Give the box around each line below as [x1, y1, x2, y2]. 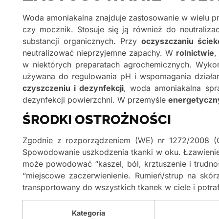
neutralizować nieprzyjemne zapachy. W [22, 47, 176, 58]
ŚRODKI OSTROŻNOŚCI [22, 111, 171, 127]
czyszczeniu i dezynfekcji [22, 83, 124, 93]
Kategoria [72, 209, 105, 218]
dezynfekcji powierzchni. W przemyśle [22, 94, 168, 105]
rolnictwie [175, 47, 214, 58]
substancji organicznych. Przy [22, 36, 141, 46]
